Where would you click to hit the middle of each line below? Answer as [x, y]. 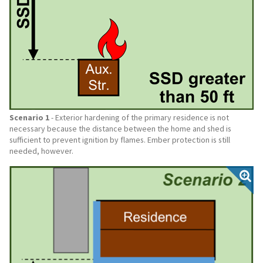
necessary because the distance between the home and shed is [120, 128]
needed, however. [41, 151]
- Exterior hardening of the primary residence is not [139, 117]
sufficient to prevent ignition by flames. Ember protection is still [120, 139]
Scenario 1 [29, 117]
